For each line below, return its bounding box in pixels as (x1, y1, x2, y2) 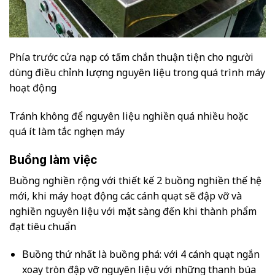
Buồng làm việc (9, 152, 98, 167)
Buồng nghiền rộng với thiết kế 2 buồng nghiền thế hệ (9, 173, 261, 187)
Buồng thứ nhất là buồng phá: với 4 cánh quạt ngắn (21, 247, 260, 261)
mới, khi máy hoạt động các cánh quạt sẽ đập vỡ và (9, 188, 242, 203)
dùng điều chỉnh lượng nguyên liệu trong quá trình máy (9, 66, 265, 80)
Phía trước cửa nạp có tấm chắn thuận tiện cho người (9, 50, 254, 64)
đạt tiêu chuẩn (9, 219, 76, 233)
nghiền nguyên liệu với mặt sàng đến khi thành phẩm (9, 204, 257, 218)
